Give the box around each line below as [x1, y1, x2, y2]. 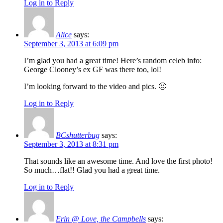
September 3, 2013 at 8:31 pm [24, 139, 118, 148]
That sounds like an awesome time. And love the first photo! [24, 156, 213, 165]
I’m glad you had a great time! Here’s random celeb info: [24, 56, 202, 65]
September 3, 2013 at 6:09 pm [24, 39, 118, 48]
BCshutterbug [56, 130, 100, 139]
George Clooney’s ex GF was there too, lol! [24, 65, 161, 74]
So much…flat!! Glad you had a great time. [24, 165, 160, 174]
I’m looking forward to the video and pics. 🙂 [24, 82, 166, 91]
